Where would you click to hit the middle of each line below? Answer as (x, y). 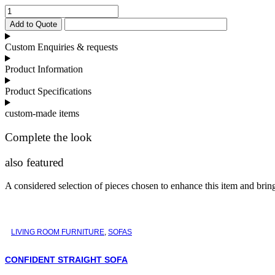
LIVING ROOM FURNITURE (58, 232)
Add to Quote (33, 25)
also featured (34, 162)
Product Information (44, 69)
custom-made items (42, 114)
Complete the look (48, 137)
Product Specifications (48, 91)
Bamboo (21, 10)
